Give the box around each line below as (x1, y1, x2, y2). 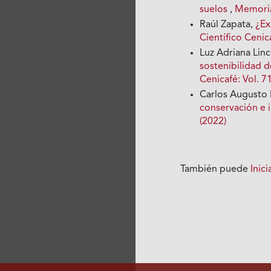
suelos (200, 4, 230, 15)
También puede (180, 164, 251, 174)
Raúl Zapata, (200, 19, 256, 30)
